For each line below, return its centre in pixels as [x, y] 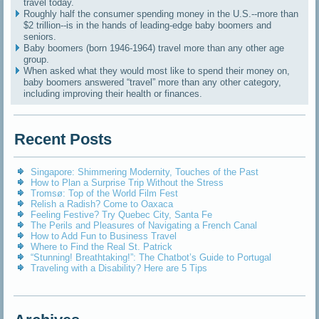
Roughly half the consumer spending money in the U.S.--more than [161, 14]
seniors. [40, 37]
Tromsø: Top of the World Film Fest [105, 194]
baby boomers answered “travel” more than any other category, [153, 83]
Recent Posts [63, 140]
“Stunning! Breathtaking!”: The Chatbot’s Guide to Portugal [151, 258]
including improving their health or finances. [113, 94]
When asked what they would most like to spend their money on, [157, 71]
